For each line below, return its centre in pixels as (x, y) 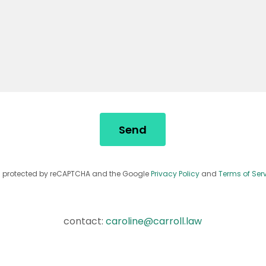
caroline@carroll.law (154, 221)
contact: (85, 221)
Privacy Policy (175, 174)
